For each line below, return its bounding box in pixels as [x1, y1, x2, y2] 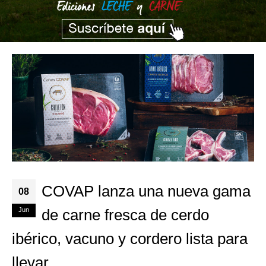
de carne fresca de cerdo [42, 206, 209, 224]
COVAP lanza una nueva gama [42, 182, 251, 201]
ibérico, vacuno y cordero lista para [12, 230, 248, 248]
